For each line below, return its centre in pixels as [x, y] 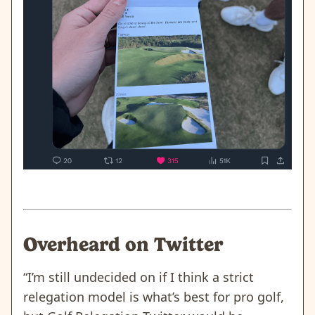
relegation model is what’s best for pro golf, [154, 296]
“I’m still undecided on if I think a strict [139, 277]
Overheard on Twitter [123, 244]
